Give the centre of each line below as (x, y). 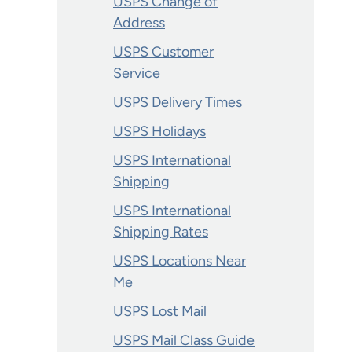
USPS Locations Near (180, 261)
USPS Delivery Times (178, 102)
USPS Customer (163, 52)
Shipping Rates (161, 232)
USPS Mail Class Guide (184, 340)
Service (137, 73)
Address (139, 23)
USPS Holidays (159, 131)
